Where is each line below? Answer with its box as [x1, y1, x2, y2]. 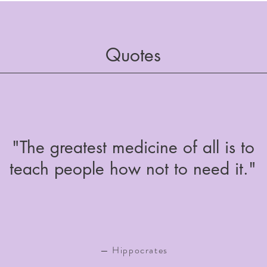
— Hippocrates [100, 243, 168, 257]
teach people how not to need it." [10, 158, 256, 179]
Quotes [105, 43, 161, 67]
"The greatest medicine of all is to [11, 136, 254, 158]
